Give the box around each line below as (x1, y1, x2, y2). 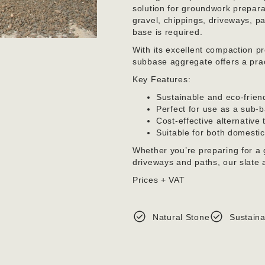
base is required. (132, 27, 203, 37)
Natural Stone (153, 212, 210, 222)
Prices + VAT (132, 175, 185, 185)
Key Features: (132, 75, 191, 85)
